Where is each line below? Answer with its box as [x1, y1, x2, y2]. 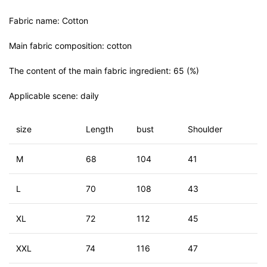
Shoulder [188, 124, 222, 135]
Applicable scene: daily [9, 91, 99, 101]
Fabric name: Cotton [9, 15, 88, 26]
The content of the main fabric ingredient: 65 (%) [9, 66, 199, 76]
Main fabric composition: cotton [9, 41, 132, 51]
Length [86, 124, 113, 135]
